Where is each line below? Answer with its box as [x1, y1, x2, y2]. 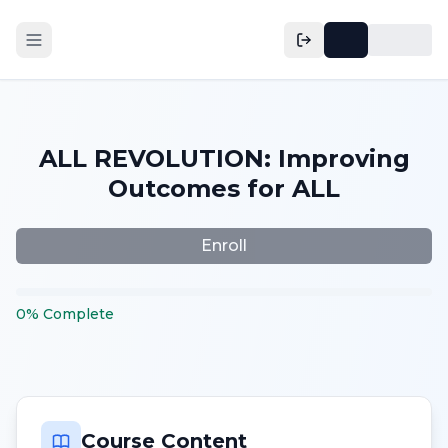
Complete [43, 305, 114, 323]
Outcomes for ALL [108, 174, 340, 203]
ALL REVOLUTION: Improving [38, 144, 410, 173]
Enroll [201, 236, 247, 255]
